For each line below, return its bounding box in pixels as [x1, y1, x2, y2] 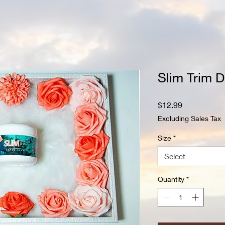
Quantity [158, 175, 184, 183]
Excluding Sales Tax [158, 114, 221, 123]
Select [164, 152, 185, 161]
